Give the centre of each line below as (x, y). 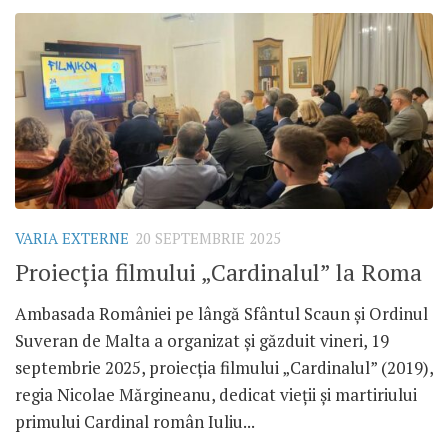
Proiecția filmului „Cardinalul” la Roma (218, 272)
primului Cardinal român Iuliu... (135, 421)
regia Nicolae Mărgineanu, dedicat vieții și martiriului (216, 394)
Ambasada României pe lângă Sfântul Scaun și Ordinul (221, 313)
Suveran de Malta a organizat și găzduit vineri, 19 (202, 340)
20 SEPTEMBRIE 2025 (208, 239)
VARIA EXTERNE (72, 239)
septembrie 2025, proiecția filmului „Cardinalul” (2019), (224, 367)
